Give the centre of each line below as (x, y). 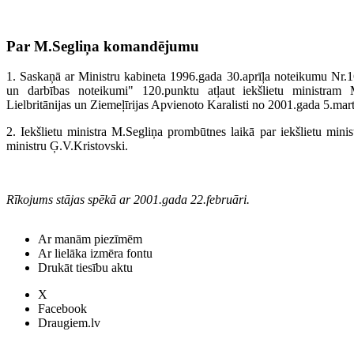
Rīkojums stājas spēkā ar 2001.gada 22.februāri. (128, 200)
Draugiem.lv (69, 323)
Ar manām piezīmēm (90, 239)
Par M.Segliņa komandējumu (103, 46)
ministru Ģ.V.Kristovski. (67, 146)
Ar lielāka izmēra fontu (95, 253)
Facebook (62, 309)
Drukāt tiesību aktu (85, 267)
